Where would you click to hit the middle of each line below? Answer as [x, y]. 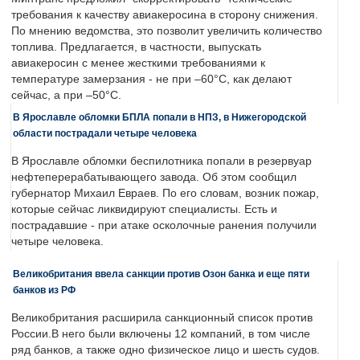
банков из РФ [44, 290]
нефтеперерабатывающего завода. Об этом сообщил [154, 178]
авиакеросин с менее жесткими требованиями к [138, 63]
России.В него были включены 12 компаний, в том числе [161, 334]
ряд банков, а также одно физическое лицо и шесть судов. [166, 350]
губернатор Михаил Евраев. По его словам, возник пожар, [165, 194]
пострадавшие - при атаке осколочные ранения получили [164, 226]
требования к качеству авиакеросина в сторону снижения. [165, 15]
